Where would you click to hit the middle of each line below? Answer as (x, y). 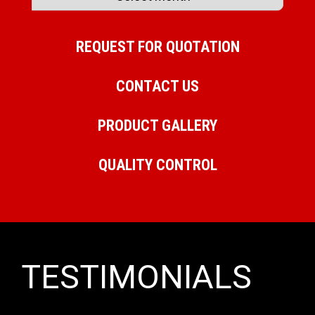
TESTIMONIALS (136, 277)
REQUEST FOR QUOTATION (157, 47)
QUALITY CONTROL (157, 165)
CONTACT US (157, 86)
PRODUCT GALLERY (157, 126)
